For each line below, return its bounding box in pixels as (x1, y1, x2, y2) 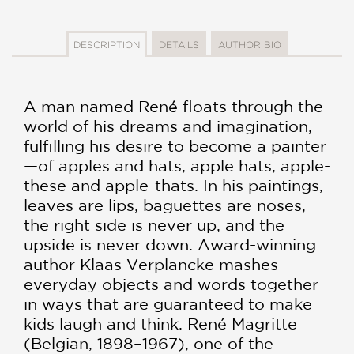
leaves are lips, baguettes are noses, (24, 196, 306, 215)
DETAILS (158, 40, 199, 51)
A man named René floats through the (24, 97, 323, 116)
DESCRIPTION (73, 40, 140, 51)
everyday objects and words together (24, 275, 318, 294)
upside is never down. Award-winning (24, 235, 316, 254)
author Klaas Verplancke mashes (24, 255, 278, 274)
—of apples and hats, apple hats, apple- (24, 156, 330, 175)
